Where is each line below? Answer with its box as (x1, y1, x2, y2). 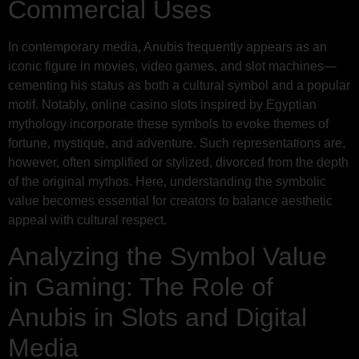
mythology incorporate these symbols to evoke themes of (8, 116, 329, 131)
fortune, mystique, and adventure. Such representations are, (8, 135, 345, 150)
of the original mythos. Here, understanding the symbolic (8, 174, 326, 188)
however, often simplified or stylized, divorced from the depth (8, 155, 349, 169)
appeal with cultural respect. (8, 212, 167, 227)
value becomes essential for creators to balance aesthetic (8, 193, 333, 208)
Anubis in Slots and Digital (8, 303, 307, 333)
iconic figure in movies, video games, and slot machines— (8, 58, 337, 73)
